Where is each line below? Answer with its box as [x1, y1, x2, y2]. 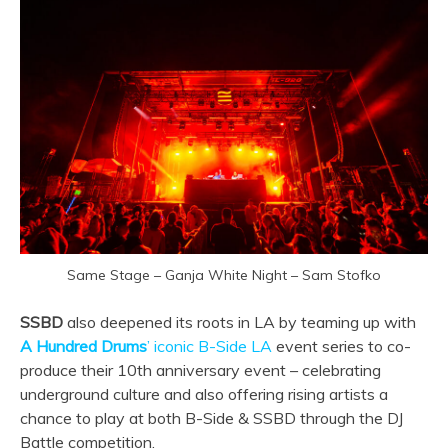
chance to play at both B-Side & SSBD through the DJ [20, 407, 403, 428]
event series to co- [272, 335, 411, 356]
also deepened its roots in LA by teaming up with [63, 311, 416, 332]
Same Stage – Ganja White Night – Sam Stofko [67, 265, 381, 284]
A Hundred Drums [20, 335, 147, 356]
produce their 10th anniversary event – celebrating [20, 359, 381, 380]
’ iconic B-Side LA [147, 335, 272, 356]
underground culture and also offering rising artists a [20, 383, 388, 404]
